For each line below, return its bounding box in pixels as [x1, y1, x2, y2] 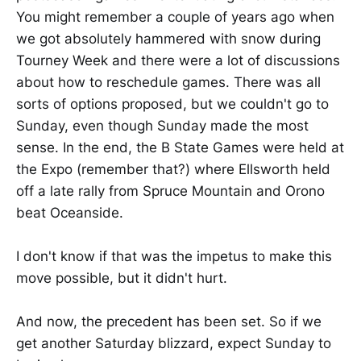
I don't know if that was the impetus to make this [16, 248, 332, 265]
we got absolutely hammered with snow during [16, 30, 321, 47]
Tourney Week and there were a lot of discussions [16, 52, 340, 68]
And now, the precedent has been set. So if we [16, 313, 322, 330]
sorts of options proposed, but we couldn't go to [16, 95, 329, 112]
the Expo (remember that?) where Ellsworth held [16, 160, 330, 177]
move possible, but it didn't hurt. [16, 270, 227, 287]
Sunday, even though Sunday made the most [16, 117, 309, 134]
